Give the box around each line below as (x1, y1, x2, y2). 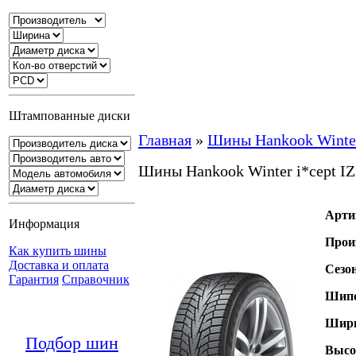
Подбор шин (25, 333, 118, 353)
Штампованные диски (9, 109, 130, 122)
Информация (9, 217, 79, 230)
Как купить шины (9, 244, 106, 257)
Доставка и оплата (9, 258, 109, 272)
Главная (138, 131, 192, 149)
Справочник (62, 273, 130, 286)
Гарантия (9, 273, 59, 286)
